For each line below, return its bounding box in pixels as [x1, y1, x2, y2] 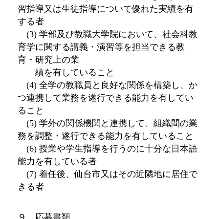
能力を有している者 [17, 156, 97, 167]
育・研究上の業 [17, 55, 79, 65]
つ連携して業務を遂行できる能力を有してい [17, 93, 194, 103]
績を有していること [17, 67, 114, 78]
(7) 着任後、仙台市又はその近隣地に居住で [17, 169, 197, 179]
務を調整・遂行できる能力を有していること [17, 131, 194, 141]
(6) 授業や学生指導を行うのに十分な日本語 [17, 144, 197, 154]
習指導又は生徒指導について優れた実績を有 [17, 4, 194, 14]
